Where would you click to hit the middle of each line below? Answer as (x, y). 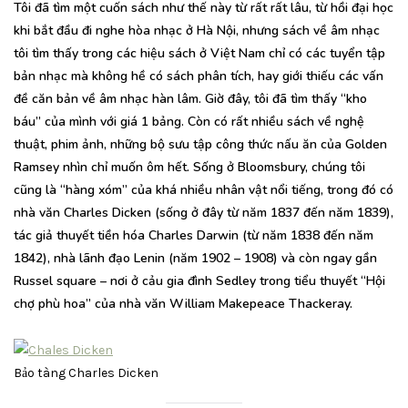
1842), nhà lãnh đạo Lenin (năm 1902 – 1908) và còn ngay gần (195, 259)
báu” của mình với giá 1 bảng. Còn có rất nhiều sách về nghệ (189, 122)
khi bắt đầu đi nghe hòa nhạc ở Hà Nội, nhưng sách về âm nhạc (197, 31)
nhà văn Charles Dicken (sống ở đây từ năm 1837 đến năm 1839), (204, 213)
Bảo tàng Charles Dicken (86, 373)
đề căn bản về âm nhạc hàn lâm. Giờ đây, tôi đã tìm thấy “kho (190, 99)
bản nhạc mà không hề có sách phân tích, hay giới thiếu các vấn (199, 76)
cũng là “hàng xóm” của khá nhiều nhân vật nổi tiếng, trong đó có (204, 190)
